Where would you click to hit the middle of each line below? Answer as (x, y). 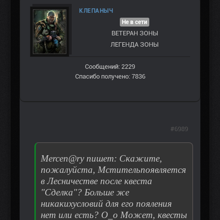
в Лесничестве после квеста (96, 181)
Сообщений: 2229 (110, 67)
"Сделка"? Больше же (85, 192)
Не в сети (135, 22)
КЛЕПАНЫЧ (96, 11)
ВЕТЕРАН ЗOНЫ (135, 33)
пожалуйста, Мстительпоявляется (113, 170)
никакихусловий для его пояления (106, 204)
